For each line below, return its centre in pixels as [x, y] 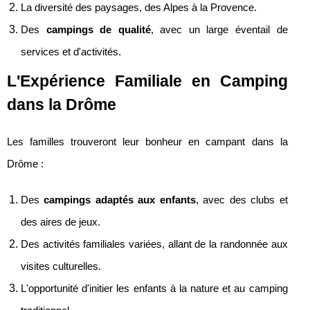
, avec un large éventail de [219, 29]
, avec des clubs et [241, 200]
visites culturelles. [61, 266]
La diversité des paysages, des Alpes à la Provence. [139, 7]
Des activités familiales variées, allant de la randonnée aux [154, 244]
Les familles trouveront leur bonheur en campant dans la [147, 142]
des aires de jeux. [61, 222]
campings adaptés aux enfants [120, 200]
